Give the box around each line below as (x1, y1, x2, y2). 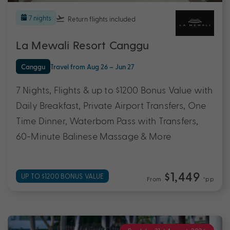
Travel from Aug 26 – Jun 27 (50, 62, 135, 70)
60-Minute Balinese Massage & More (16, 130, 171, 141)
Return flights (66, 14, 109, 23)
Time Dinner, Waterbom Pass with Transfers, (16, 114, 199, 126)
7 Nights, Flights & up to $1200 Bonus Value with (16, 84, 213, 95)
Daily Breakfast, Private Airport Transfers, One (16, 99, 206, 110)
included (109, 14, 136, 23)
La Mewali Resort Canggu (16, 38, 149, 53)
